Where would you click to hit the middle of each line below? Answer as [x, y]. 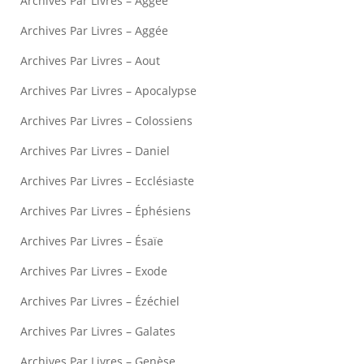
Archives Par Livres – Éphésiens [106, 211]
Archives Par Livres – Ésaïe [92, 241]
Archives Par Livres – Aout [90, 61]
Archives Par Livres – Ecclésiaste [107, 181]
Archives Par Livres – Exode [94, 271]
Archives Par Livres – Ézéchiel [100, 301]
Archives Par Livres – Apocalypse [108, 91]
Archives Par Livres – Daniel [95, 151]
